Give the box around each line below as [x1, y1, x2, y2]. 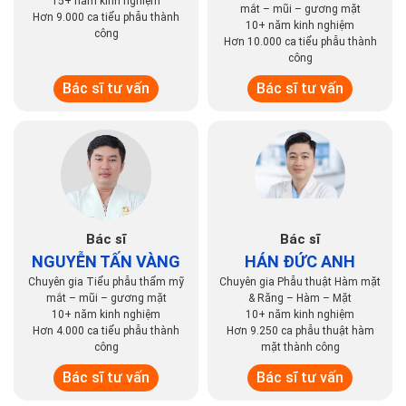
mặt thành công [260, 341, 340, 354]
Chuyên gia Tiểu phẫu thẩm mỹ [28, 275, 184, 289]
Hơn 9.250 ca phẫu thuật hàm [226, 324, 374, 338]
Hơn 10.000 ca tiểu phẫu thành [223, 35, 377, 49]
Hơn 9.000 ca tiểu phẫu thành [33, 11, 179, 24]
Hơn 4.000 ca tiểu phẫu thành [33, 324, 179, 338]
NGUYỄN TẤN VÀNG [32, 252, 180, 272]
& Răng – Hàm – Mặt [248, 292, 352, 305]
